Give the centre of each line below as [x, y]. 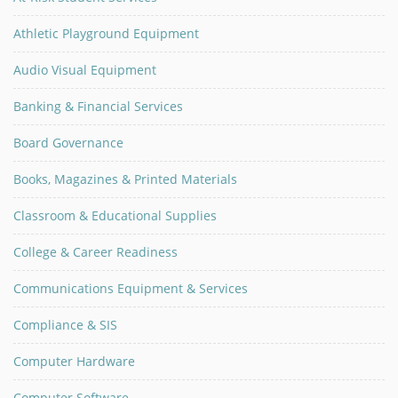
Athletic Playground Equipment [106, 33]
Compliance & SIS [65, 325]
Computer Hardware [74, 361]
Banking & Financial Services [98, 106]
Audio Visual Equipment [85, 70]
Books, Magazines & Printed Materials [125, 179]
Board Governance [68, 143]
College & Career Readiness [96, 252]
